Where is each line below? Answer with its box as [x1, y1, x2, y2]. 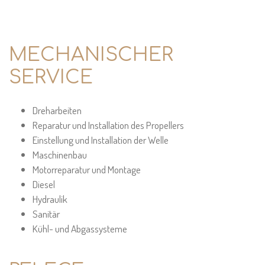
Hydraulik [33, 192, 67, 205]
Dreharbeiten [33, 104, 82, 117]
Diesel [33, 177, 55, 190]
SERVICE [9, 67, 93, 88]
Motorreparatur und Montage [33, 163, 141, 176]
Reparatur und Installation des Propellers [33, 118, 184, 131]
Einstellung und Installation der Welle [33, 133, 169, 146]
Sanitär [33, 207, 60, 220]
